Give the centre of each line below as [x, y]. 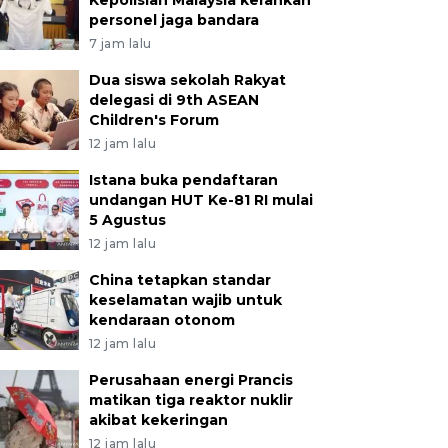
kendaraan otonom [161, 320]
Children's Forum [153, 120]
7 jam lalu [120, 43]
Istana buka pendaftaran [183, 180]
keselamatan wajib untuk [185, 300]
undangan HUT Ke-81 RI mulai [200, 200]
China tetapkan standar [179, 280]
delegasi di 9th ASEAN [173, 100]
